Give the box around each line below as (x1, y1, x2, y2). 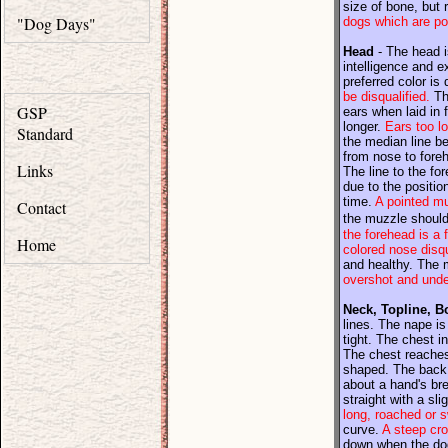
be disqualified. (343, 89, 430, 104)
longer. (343, 119, 385, 134)
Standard (17, 123, 73, 144)
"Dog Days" (17, 13, 96, 34)
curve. (343, 422, 382, 437)
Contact (17, 197, 66, 218)
